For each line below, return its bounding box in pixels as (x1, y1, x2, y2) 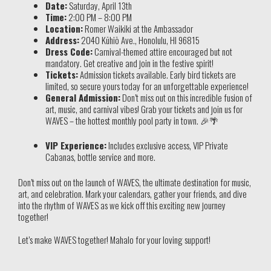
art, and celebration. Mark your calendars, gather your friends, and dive (18, 186, 247, 200)
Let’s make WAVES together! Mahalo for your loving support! (18, 233, 211, 247)
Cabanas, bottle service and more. (45, 150, 155, 164)
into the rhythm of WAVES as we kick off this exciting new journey (18, 198, 226, 212)
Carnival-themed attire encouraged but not (93, 44, 232, 58)
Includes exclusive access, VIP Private (106, 139, 228, 152)
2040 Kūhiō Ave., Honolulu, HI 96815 (79, 33, 200, 47)
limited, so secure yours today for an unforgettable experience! (45, 79, 249, 93)
